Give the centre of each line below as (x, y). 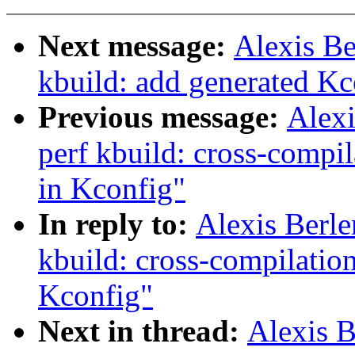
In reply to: (117, 224)
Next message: (136, 46)
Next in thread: (143, 331)
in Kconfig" (112, 189)
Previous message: (162, 117)
